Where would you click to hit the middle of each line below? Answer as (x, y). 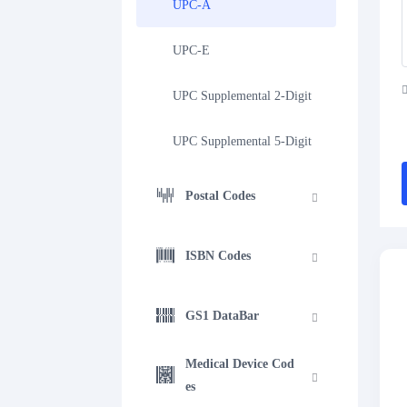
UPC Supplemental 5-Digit (243, 141)
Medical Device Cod (240, 364)
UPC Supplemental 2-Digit (243, 95)
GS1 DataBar (223, 315)
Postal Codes (221, 195)
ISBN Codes (218, 255)
